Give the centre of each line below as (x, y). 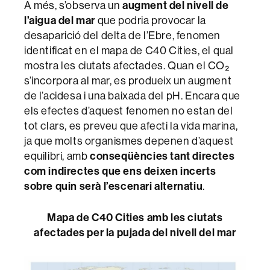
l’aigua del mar (61, 20)
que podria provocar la (152, 20)
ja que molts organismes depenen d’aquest (129, 141)
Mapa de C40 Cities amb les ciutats (135, 217)
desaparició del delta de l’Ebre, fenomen (123, 35)
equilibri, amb (57, 156)
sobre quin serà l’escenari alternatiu (114, 186)
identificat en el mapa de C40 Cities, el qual (129, 50)
